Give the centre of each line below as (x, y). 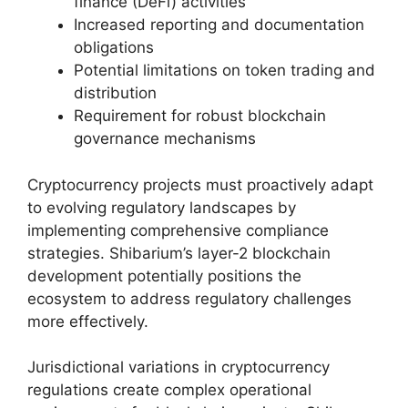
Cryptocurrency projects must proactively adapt (200, 184)
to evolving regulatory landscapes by (162, 207)
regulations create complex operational (169, 390)
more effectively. (88, 321)
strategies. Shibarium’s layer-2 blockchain (179, 253)
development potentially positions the (164, 275)
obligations (114, 48)
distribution (115, 93)
